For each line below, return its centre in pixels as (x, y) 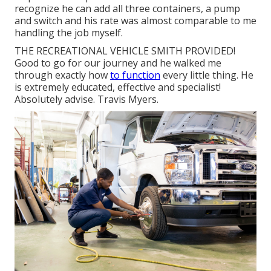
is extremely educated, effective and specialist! (118, 87)
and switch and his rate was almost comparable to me (135, 21)
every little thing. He (207, 75)
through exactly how (62, 75)
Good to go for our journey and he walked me (118, 63)
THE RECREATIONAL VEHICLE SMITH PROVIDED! (125, 51)
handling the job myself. (69, 33)
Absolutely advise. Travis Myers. (87, 100)
